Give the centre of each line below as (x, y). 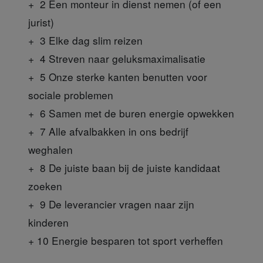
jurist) (41, 22)
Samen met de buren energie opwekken (141, 113)
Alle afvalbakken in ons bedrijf (117, 131)
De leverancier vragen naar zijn (120, 204)
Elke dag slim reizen (94, 40)
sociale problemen (71, 95)
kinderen (48, 222)
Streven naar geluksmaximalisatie (126, 58)
